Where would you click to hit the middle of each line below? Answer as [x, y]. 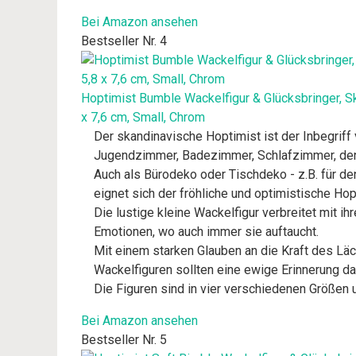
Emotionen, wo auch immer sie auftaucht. [206, 232]
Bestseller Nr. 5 [124, 340]
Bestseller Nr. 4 [124, 41]
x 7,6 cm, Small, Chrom [143, 117]
